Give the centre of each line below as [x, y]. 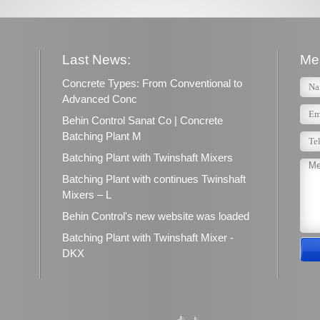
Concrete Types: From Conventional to [152, 83]
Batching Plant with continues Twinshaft [154, 179]
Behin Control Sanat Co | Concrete [142, 120]
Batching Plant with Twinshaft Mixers [147, 157]
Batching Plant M [102, 136]
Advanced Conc [100, 99]
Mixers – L [87, 195]
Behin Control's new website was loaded [156, 216]
